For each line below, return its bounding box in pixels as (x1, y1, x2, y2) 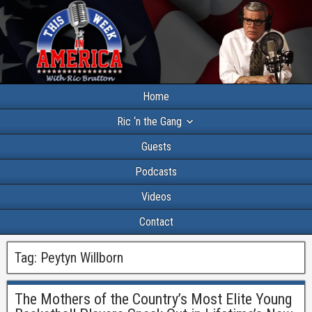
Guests (141, 140, 171, 154)
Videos (141, 190, 171, 204)
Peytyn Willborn (40, 249, 123, 267)
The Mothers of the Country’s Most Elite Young (15, 290, 292, 309)
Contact (139, 215, 173, 229)
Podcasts (135, 165, 177, 179)
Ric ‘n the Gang (116, 115, 182, 129)
